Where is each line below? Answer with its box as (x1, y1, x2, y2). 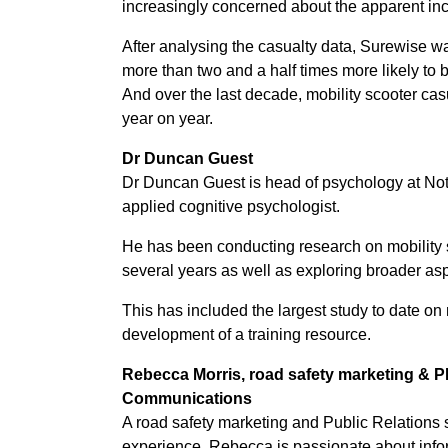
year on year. (122, 110, 213, 127)
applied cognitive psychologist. (122, 198, 340, 215)
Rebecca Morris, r (122, 366, 255, 383)
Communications (122, 390, 252, 407)
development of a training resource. (122, 326, 371, 343)
